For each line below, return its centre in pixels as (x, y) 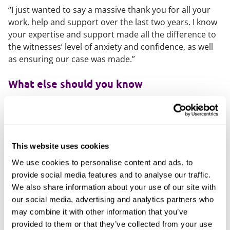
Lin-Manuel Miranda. (48, 117)
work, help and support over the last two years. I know (113, 22)
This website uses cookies (61, 146)
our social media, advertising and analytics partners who (113, 199)
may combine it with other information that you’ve (100, 212)
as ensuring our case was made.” (72, 59)
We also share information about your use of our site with (114, 187)
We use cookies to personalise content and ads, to (102, 162)
